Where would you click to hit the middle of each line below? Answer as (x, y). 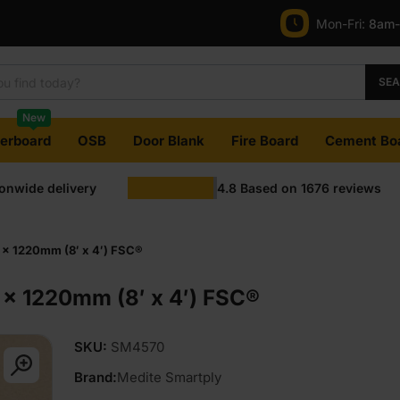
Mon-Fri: (342, 23)
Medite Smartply (169, 377)
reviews (357, 187)
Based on (268, 187)
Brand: (96, 377)
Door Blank (168, 141)
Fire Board (264, 141)
